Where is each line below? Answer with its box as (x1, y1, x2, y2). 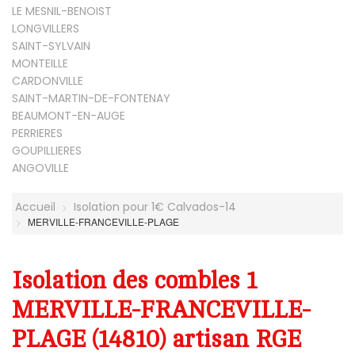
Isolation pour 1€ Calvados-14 (74, 198, 236, 215)
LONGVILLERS (12, 20, 79, 36)
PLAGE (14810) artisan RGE (12, 326, 301, 353)
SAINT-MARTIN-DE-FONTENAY (12, 90, 170, 106)
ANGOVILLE (12, 159, 69, 176)
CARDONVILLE (12, 72, 83, 89)
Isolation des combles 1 (12, 267, 257, 294)
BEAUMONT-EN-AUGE (12, 107, 125, 124)
